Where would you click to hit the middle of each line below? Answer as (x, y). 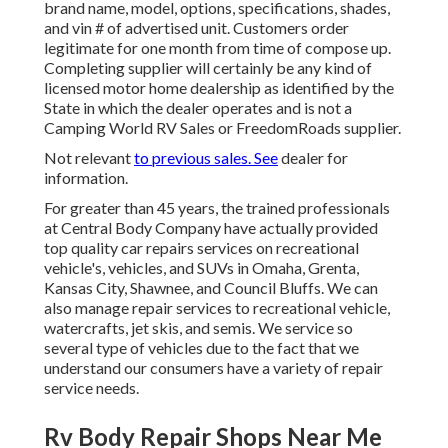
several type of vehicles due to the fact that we (201, 348)
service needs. (91, 388)
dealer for (313, 158)
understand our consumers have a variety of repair (213, 368)
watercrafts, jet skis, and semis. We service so (198, 328)
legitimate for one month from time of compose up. (217, 48)
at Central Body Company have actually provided (211, 228)
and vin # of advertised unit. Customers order (196, 28)
